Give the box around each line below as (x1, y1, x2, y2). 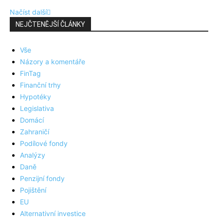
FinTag (20, 69, 41, 78)
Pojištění (20, 186, 46, 195)
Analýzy (20, 151, 45, 160)
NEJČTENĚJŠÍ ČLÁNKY (16, 20, 85, 29)
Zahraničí (20, 127, 49, 136)
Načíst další (10, 8, 47, 17)
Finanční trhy (20, 81, 61, 90)
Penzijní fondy (20, 174, 65, 183)
